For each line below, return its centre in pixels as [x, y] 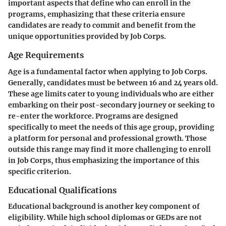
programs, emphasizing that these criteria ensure [97, 14]
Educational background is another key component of [104, 206]
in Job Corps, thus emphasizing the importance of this [104, 160]
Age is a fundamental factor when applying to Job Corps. [108, 71]
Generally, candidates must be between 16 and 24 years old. [113, 82]
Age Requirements [46, 55]
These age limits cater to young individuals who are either [111, 94]
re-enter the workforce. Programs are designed [93, 116]
